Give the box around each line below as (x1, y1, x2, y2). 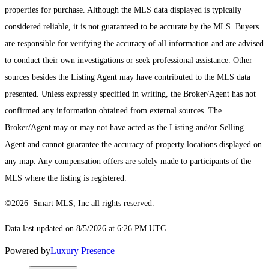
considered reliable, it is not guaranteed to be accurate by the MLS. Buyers (5, 22, 259, 32)
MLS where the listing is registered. (5, 174, 127, 183)
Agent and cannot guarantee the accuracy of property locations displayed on (5, 140, 262, 150)
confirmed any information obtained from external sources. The (5, 106, 222, 116)
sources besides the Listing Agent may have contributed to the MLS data (5, 73, 250, 82)
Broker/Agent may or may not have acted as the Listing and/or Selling (5, 123, 244, 133)
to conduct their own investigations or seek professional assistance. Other (5, 56, 252, 65)
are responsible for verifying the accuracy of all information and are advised (5, 39, 264, 49)
